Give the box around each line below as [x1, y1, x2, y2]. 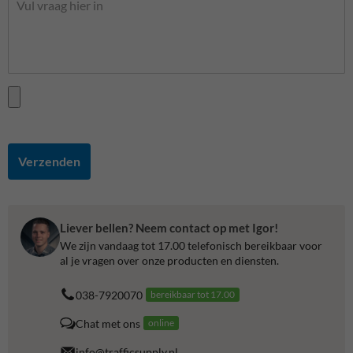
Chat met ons [76, 316, 140, 330]
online [148, 317, 174, 329]
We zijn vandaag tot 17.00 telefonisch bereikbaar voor [60, 239, 322, 253]
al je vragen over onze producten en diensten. [60, 254, 279, 268]
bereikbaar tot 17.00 [150, 288, 235, 301]
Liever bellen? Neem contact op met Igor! [60, 220, 278, 235]
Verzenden [18, 154, 80, 169]
